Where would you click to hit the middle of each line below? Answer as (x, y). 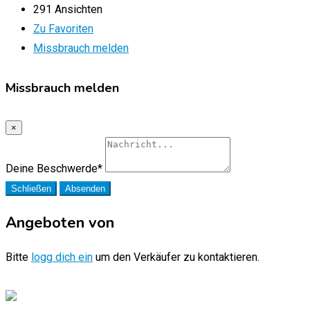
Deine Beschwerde (52, 169)
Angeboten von (60, 223)
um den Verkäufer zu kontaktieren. (176, 257)
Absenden (85, 189)
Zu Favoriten (63, 29)
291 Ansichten (68, 10)
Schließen (31, 189)
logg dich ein (62, 257)
